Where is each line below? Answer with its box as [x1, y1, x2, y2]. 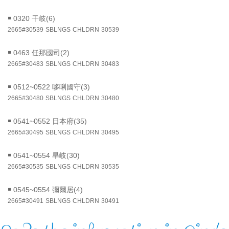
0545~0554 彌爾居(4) [13, 186, 83, 194]
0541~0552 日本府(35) [13, 117, 87, 126]
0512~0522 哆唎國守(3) [13, 83, 90, 91]
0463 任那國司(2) [13, 49, 70, 57]
